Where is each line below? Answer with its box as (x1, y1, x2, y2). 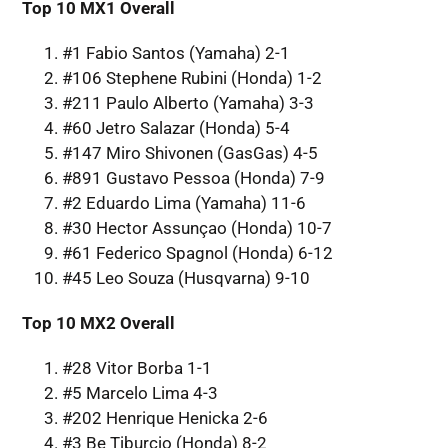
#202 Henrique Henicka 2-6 (61, 407, 268, 428)
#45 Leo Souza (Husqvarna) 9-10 (61, 267, 310, 288)
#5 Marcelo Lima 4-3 (61, 382, 218, 403)
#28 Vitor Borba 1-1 (61, 357, 212, 378)
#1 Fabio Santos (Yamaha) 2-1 (61, 42, 290, 63)
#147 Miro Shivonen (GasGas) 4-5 (61, 142, 318, 163)
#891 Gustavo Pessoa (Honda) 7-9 (61, 167, 325, 188)
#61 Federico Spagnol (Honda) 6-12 (61, 242, 333, 263)
